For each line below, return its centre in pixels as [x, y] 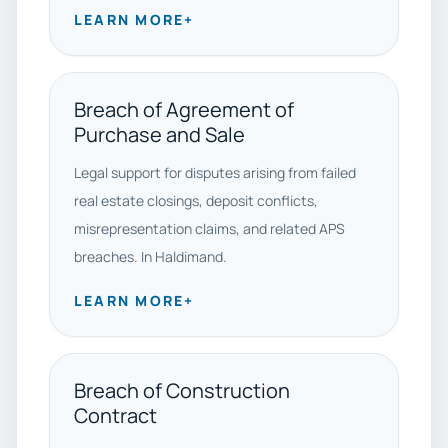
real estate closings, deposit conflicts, [196, 200]
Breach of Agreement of [184, 109]
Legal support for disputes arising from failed [215, 172]
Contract [115, 415]
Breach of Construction [182, 390]
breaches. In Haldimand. [150, 256]
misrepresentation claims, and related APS [209, 228]
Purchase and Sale [159, 134]
